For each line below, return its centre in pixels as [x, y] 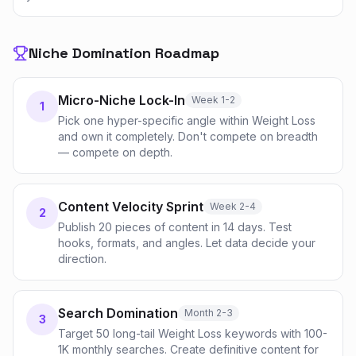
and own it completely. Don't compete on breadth [188, 136]
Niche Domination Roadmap [124, 53]
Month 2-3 [209, 313]
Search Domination [118, 313]
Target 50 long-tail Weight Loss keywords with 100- [193, 333]
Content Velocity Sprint [131, 207]
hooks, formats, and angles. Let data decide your [187, 243]
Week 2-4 [233, 206]
